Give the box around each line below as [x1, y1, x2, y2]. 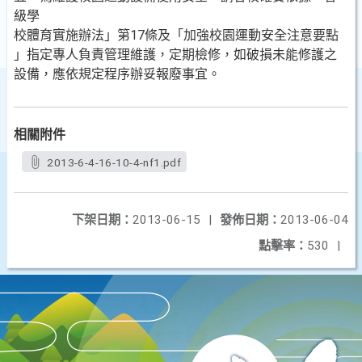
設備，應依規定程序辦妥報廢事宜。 [14, 66, 221, 82]
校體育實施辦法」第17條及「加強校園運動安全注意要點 [14, 27, 339, 43]
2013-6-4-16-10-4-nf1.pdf [47, 156, 182, 169]
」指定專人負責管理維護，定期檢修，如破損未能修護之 [14, 47, 337, 62]
